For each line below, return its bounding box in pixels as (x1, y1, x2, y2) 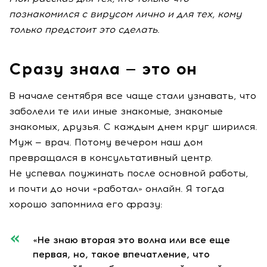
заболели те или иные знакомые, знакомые (9, 105, 223, 117)
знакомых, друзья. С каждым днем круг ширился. (9, 121, 257, 132)
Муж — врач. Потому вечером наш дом (9, 136, 203, 148)
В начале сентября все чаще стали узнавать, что (9, 90, 256, 101)
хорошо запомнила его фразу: (9, 198, 163, 210)
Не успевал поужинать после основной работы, (9, 167, 248, 179)
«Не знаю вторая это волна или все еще (33, 234, 230, 246)
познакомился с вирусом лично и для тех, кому (9, 8, 241, 20)
